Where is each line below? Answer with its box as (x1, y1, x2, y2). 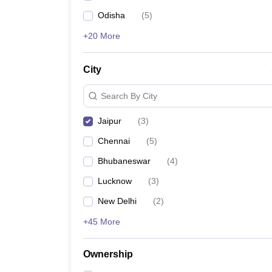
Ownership (83, 249, 133, 259)
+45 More (83, 217, 120, 226)
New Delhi (98, 196, 137, 206)
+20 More (83, 31, 120, 41)
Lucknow (98, 176, 132, 186)
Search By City (101, 90, 157, 101)
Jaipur (98, 116, 121, 126)
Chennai (98, 136, 130, 146)
